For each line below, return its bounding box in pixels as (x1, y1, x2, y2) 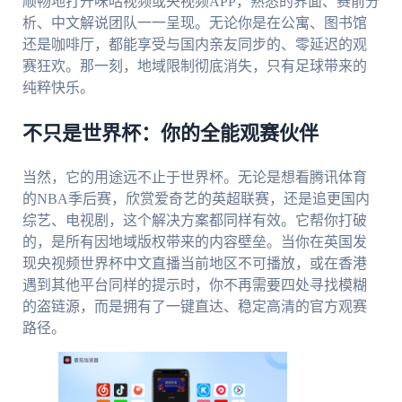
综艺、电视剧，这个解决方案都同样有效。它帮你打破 (22, 212, 367, 228)
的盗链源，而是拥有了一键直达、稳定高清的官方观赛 (22, 298, 367, 314)
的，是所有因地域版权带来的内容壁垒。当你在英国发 (22, 233, 367, 249)
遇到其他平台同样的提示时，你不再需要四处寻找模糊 (22, 276, 367, 293)
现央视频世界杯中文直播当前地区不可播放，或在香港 (22, 255, 367, 271)
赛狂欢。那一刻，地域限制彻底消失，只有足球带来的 (22, 57, 367, 74)
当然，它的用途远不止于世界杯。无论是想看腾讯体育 (22, 169, 367, 185)
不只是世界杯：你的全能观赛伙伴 (22, 123, 319, 144)
